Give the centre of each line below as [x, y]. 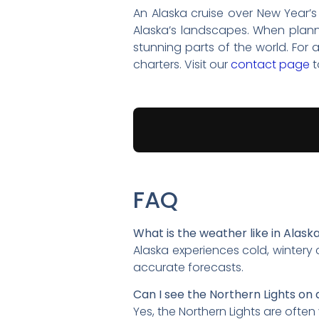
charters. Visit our [182, 65]
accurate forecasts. [188, 267]
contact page [270, 65]
